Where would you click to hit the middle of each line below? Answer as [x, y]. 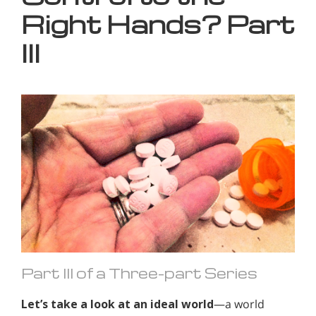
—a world [239, 304]
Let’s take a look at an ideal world [117, 304]
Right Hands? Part [158, 24]
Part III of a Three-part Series [139, 273]
